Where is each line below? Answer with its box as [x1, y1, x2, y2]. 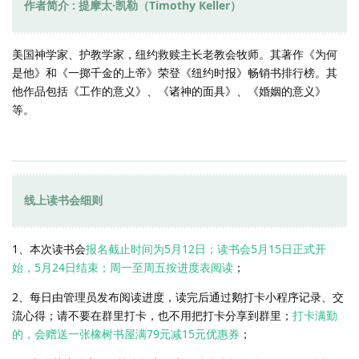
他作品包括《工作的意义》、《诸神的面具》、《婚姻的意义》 [12, 83, 326, 99]
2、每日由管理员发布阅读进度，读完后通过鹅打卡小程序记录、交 [12, 289, 344, 305]
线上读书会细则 [24, 192, 103, 208]
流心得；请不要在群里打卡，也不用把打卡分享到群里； [12, 308, 292, 324]
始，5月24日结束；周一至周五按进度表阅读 [12, 260, 233, 276]
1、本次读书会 [12, 241, 86, 257]
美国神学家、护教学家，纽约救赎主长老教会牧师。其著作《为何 [12, 46, 337, 63]
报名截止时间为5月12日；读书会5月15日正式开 [86, 241, 326, 257]
